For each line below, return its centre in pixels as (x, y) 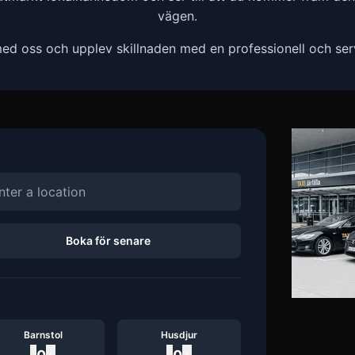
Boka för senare (108, 240)
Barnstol (43, 335)
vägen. (177, 16)
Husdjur (179, 335)
